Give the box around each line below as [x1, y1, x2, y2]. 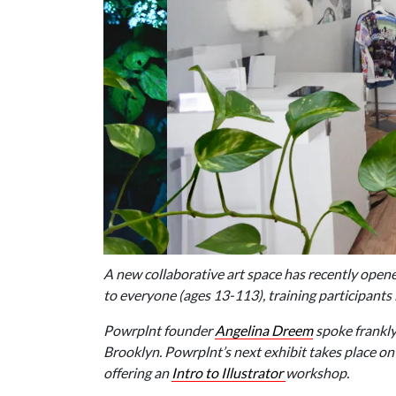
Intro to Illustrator [171, 364, 286, 382]
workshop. [286, 364, 352, 382]
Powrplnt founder [103, 322, 215, 339]
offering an [103, 364, 171, 382]
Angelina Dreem [215, 322, 313, 339]
